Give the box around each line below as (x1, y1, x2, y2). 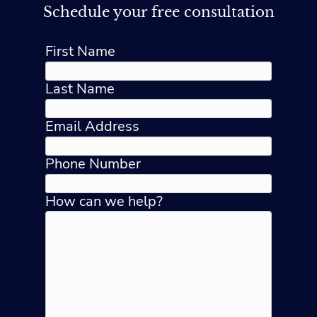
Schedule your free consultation (42, 4, 275, 21)
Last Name (45, 79, 115, 99)
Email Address (45, 117, 139, 137)
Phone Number (45, 154, 141, 174)
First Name (45, 42, 115, 62)
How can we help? (45, 192, 163, 212)
